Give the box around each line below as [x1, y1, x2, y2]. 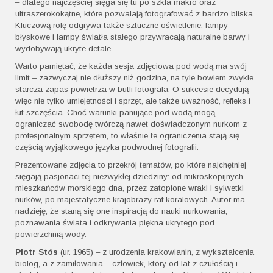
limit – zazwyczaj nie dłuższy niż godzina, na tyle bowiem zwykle [15, 73, 253, 83]
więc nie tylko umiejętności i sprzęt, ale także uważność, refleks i [15, 96, 250, 106]
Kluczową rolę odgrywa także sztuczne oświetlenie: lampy [15, 21, 228, 30]
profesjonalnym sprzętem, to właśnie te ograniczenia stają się [15, 131, 239, 141]
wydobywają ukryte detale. [15, 44, 113, 54]
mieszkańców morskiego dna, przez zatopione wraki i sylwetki [15, 183, 244, 193]
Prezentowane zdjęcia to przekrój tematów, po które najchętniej [15, 160, 246, 170]
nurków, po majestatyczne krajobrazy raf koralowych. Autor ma [15, 195, 245, 205]
